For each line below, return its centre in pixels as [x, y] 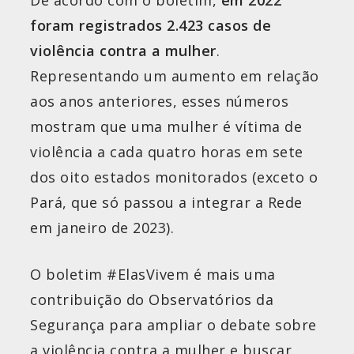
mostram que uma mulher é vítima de [166, 127]
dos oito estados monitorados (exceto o [174, 177]
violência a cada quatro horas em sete [167, 152]
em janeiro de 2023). [102, 228]
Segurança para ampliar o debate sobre [173, 325]
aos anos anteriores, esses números [159, 102]
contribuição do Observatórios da [152, 300]
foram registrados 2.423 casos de [151, 26]
